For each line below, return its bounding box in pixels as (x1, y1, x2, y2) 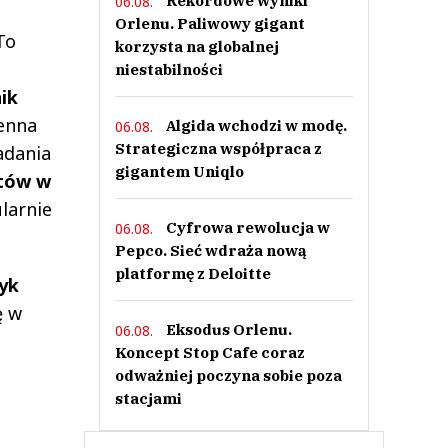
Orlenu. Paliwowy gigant (114, 14, 305, 33)
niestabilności (114, 60, 223, 79)
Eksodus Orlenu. (165, 320, 292, 339)
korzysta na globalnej (114, 37, 279, 56)
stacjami (114, 389, 182, 408)
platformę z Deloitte (114, 264, 271, 283)
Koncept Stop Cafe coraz (114, 343, 305, 362)
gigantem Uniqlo (114, 162, 244, 181)
